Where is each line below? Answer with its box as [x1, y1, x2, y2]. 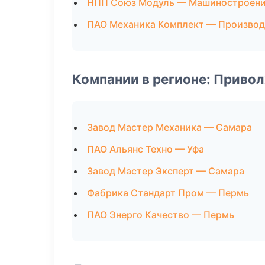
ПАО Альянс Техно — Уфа [87, 143, 204, 155]
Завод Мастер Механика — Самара [87, 121, 252, 133]
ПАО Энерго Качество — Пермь [87, 209, 234, 221]
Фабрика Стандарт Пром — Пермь [87, 187, 249, 199]
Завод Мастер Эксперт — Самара [87, 165, 244, 177]
